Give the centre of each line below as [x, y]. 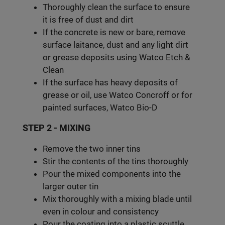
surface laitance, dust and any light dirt [116, 45]
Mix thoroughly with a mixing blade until [117, 199]
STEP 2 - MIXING [57, 128]
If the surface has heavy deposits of [110, 83]
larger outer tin [71, 187]
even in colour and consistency [101, 212]
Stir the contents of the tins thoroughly [116, 161]
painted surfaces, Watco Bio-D [100, 108]
